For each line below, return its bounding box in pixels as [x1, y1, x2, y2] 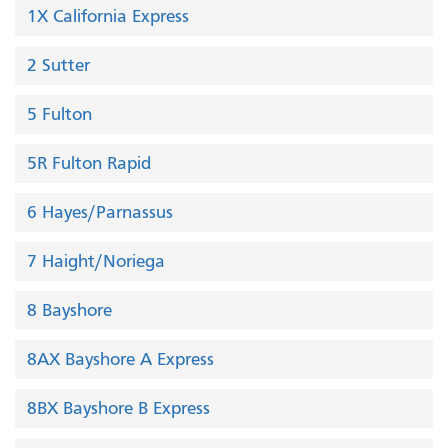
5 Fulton [27, 103, 92, 126]
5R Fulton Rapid [27, 152, 151, 175]
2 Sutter [27, 54, 90, 77]
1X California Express [27, 5, 189, 28]
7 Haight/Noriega [27, 250, 165, 273]
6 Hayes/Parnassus [27, 201, 173, 224]
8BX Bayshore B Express [27, 397, 210, 420]
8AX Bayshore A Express [27, 348, 214, 371]
